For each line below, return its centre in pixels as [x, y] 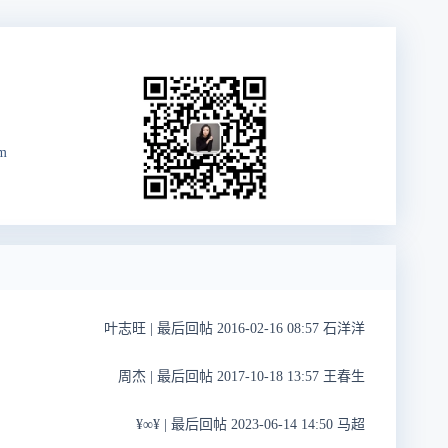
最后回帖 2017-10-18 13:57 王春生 [259, 376]
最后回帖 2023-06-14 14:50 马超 [266, 424]
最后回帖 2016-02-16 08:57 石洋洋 [259, 328]
